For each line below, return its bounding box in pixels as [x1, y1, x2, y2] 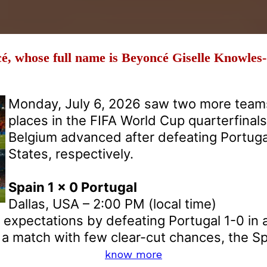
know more [105, 247, 162, 260]
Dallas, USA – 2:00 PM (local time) [8, 195, 216, 212]
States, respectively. [8, 145, 133, 162]
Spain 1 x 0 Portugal [8, 179, 137, 195]
